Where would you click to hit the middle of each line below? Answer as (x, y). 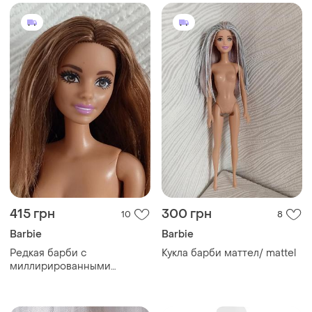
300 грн (187, 214)
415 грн (32, 214)
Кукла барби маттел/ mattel (229, 253)
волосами (34, 279)
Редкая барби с (48, 253)
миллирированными (60, 266)
